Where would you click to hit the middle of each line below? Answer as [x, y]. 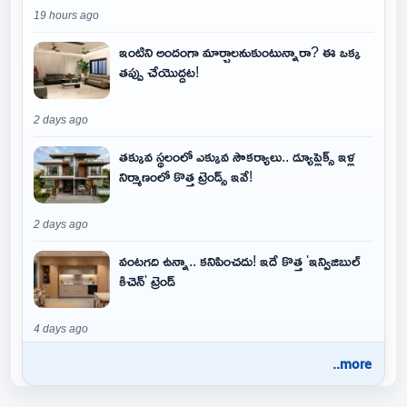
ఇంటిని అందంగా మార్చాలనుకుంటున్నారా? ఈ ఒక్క [240, 52]
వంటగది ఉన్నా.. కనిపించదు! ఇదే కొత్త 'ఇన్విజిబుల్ [240, 261]
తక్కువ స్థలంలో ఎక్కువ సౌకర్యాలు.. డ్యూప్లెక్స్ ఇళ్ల [237, 156]
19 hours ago [66, 15]
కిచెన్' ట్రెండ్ [147, 281]
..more [352, 363]
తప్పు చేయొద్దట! [159, 72]
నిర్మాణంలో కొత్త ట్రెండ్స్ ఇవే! [186, 176]
